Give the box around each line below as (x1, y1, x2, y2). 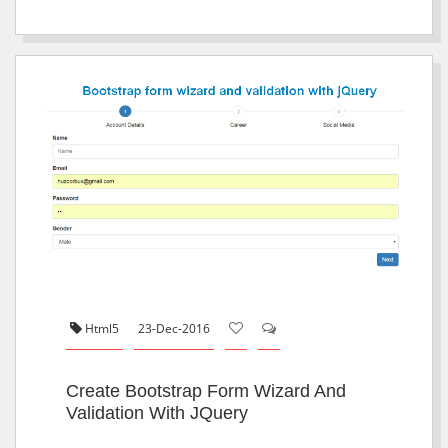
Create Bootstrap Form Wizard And (66, 381, 346, 402)
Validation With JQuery (66, 403, 248, 424)
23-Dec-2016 (138, 320, 210, 338)
